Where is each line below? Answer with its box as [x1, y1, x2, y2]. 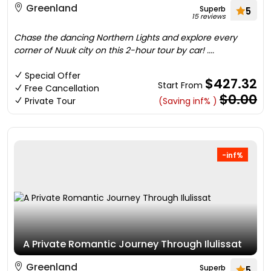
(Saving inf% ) [158, 95, 217, 107]
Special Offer [25, 70, 80, 82]
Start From [158, 79, 205, 91]
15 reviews [192, 11, 226, 21]
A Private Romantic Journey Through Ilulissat [23, 237, 242, 251]
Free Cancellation [25, 82, 99, 94]
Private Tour [25, 95, 76, 107]
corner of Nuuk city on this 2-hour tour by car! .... [14, 44, 214, 56]
